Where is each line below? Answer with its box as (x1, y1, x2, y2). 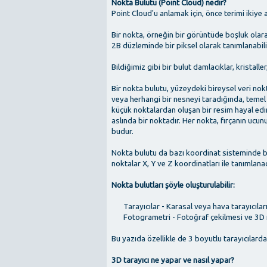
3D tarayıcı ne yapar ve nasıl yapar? (111, 255, 234, 265)
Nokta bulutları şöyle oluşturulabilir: (111, 180, 235, 190)
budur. (111, 126, 133, 136)
